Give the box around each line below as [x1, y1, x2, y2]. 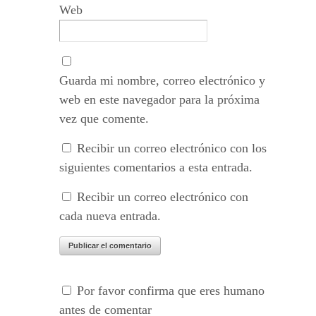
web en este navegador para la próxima [59, 92, 260, 107]
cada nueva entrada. [59, 209, 161, 224]
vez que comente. [59, 111, 149, 126]
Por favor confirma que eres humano [73, 284, 265, 298]
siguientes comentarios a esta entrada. [59, 160, 253, 175]
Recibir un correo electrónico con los [77, 141, 267, 156]
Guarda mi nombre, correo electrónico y [59, 73, 265, 88]
